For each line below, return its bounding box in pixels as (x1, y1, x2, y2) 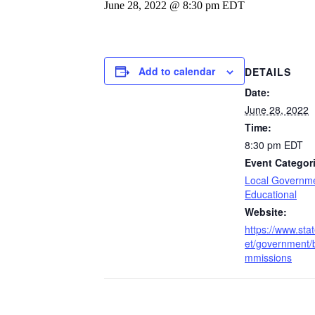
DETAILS (245, 65, 291, 79)
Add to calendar (139, 63, 215, 78)
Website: (245, 205, 287, 219)
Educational (245, 187, 297, 202)
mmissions (245, 250, 292, 265)
